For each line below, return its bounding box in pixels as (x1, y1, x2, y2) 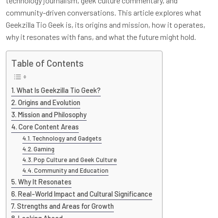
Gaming (34, 145, 55, 153)
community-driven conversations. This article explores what (6, 7, 201, 17)
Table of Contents (11, 57, 84, 69)
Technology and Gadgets (32, 134, 102, 143)
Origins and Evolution (18, 98, 80, 107)
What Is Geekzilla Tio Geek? (16, 86, 101, 95)
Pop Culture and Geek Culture (34, 156, 117, 164)
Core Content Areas (18, 123, 79, 131)
